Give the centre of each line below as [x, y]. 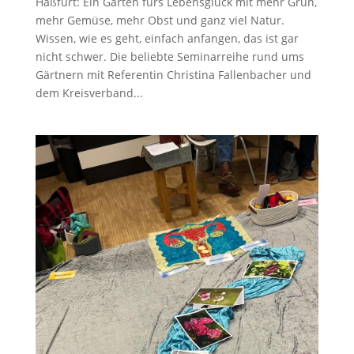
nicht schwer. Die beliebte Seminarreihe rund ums [169, 56]
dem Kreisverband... [89, 92]
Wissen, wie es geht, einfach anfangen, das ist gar [167, 38]
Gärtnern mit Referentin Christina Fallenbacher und [173, 74]
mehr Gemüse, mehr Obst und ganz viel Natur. [161, 20]
